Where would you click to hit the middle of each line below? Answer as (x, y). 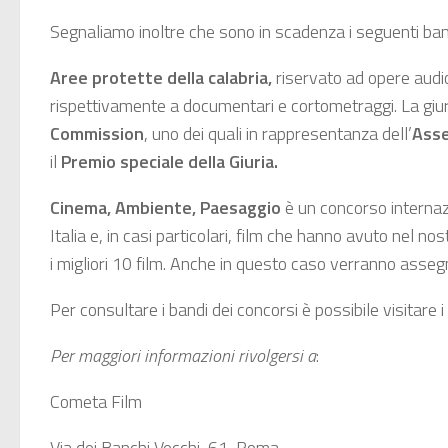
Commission (97, 134)
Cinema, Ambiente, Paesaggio (165, 208)
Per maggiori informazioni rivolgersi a (183, 356)
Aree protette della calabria (159, 78)
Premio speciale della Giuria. (167, 162)
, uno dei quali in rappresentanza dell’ (278, 134)
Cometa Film (96, 402)
